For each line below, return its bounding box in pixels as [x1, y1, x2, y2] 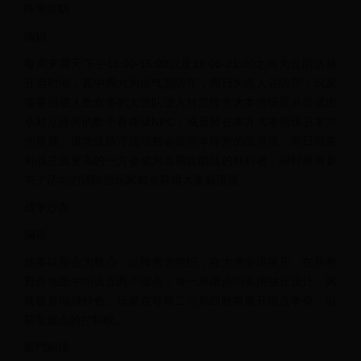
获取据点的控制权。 [24, 313, 126, 326]
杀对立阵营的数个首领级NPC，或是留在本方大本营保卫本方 [24, 115, 337, 128]
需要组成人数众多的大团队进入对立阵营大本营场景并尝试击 [24, 96, 337, 109]
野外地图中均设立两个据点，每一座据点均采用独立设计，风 [24, 275, 337, 288]
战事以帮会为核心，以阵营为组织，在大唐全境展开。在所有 [24, 255, 337, 268]
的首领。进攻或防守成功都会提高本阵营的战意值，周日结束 [24, 135, 337, 147]
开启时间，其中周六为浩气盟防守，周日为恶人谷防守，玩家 [24, 77, 337, 89]
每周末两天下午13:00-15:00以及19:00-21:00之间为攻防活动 [24, 57, 337, 70]
